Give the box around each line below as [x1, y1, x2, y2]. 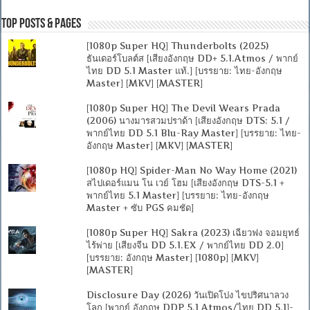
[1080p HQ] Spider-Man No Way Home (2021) [86, 165, 297, 176]
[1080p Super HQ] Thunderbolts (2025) [86, 40, 268, 52]
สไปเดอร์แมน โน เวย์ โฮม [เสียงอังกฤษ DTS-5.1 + [86, 177, 284, 189]
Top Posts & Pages [1, 17, 82, 32]
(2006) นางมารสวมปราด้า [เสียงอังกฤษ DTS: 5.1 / [86, 115, 290, 127]
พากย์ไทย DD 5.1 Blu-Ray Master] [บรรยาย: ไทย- [86, 127, 301, 139]
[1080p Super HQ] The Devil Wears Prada [86, 102, 280, 114]
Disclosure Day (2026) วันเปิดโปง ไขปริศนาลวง [86, 289, 289, 301]
